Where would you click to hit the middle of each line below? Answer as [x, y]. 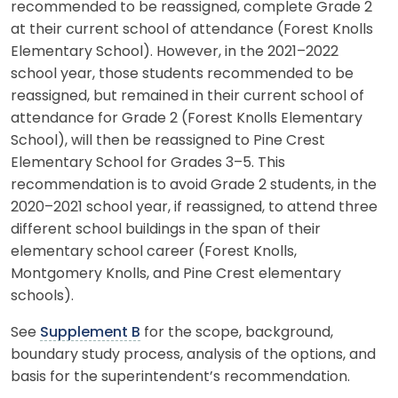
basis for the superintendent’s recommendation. [180, 377]
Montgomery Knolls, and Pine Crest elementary [176, 274]
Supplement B [90, 333]
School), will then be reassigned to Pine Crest [168, 141]
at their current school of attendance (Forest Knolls [192, 30]
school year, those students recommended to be [182, 74]
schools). [42, 296]
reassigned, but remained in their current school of [187, 96]
